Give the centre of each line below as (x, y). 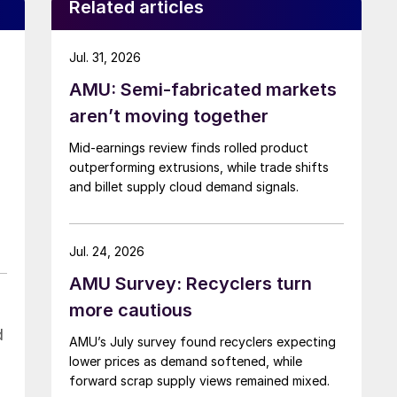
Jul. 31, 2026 (105, 57)
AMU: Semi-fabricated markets (203, 89)
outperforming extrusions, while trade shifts (199, 167)
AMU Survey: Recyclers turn (191, 283)
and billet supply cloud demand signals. (184, 186)
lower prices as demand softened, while (186, 361)
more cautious (131, 310)
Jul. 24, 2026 (107, 251)
